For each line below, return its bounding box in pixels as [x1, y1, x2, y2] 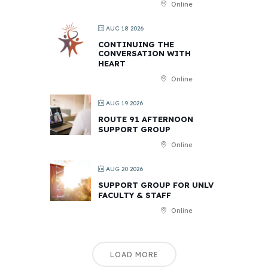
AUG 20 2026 [104, 165, 143, 173]
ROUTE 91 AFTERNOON [98, 114, 193, 124]
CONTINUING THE [98, 39, 174, 49]
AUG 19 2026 [104, 99, 143, 107]
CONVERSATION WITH [98, 48, 191, 58]
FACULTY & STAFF [98, 190, 171, 200]
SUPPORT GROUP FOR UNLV [98, 179, 214, 190]
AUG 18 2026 [104, 24, 144, 32]
